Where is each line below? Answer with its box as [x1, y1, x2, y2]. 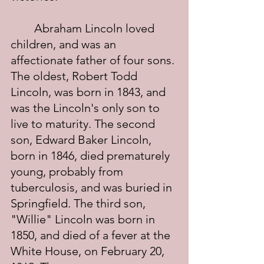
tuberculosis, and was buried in [11, 180, 175, 194]
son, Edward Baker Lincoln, [11, 133, 154, 147]
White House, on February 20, [11, 244, 167, 258]
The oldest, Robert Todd [11, 69, 140, 83]
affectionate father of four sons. [11, 53, 177, 67]
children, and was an [11, 37, 119, 51]
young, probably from [11, 164, 126, 179]
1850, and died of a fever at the [11, 228, 173, 242]
